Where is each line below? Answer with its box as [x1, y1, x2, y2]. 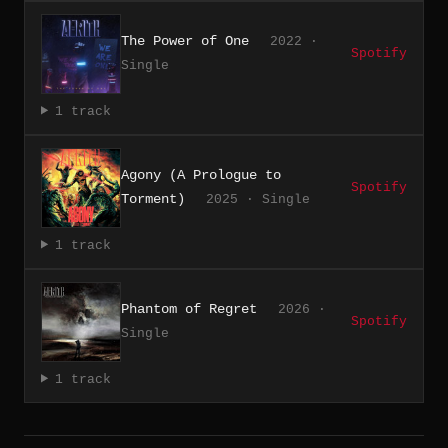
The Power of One [121, 32, 249, 49]
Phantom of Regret [121, 300, 257, 317]
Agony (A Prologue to [121, 166, 281, 183]
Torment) [121, 190, 185, 207]
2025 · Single [206, 191, 310, 207]
